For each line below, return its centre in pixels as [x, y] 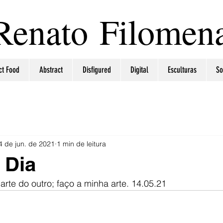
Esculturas [182, 70]
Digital [139, 70]
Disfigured [97, 70]
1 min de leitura [81, 144]
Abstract [51, 70]
